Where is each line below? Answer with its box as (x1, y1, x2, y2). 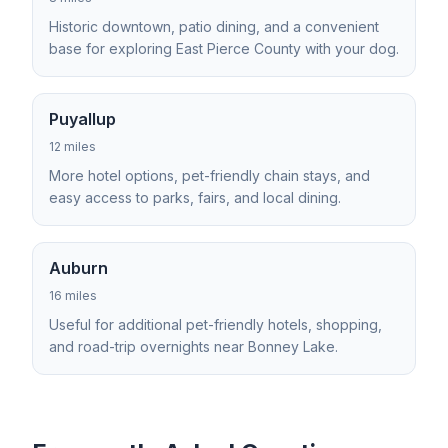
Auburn (49, 258, 108, 278)
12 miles (49, 139, 96, 154)
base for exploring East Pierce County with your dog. (49, 40, 399, 57)
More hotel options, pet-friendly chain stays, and (49, 167, 370, 184)
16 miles (49, 288, 97, 303)
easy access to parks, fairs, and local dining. (49, 189, 341, 206)
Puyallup (49, 109, 116, 129)
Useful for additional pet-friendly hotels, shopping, (49, 316, 382, 333)
